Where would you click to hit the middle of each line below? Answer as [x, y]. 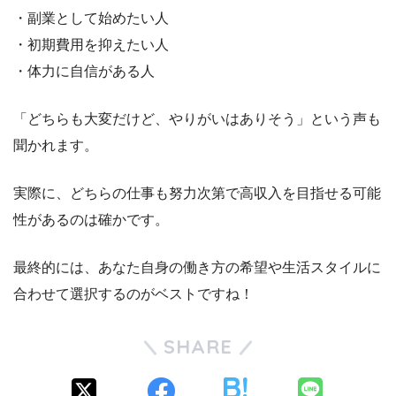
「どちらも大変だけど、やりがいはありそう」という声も [197, 119]
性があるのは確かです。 [91, 220]
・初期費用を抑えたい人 [91, 45]
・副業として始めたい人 [91, 19]
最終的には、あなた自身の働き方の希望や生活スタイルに [197, 268]
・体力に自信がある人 [84, 72]
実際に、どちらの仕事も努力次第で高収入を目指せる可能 [197, 194]
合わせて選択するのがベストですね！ [133, 294]
